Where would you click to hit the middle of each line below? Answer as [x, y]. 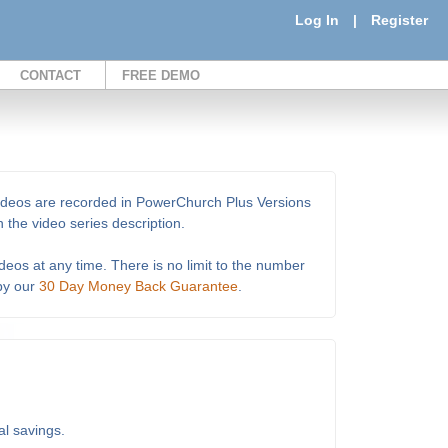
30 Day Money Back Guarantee [138, 286]
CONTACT [50, 75]
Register [399, 20]
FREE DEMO [161, 75]
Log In [317, 20]
